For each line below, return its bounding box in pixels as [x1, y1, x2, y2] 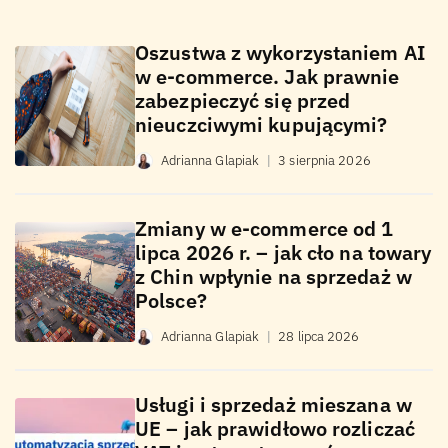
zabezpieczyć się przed [135, 88, 351, 114]
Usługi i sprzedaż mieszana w [135, 392, 412, 418]
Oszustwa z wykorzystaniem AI [135, 40, 425, 66]
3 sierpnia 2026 [278, 152, 371, 170]
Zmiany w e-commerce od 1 [135, 216, 394, 242]
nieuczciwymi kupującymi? [135, 112, 388, 138]
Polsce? [135, 288, 207, 314]
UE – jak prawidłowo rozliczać [135, 416, 415, 442]
